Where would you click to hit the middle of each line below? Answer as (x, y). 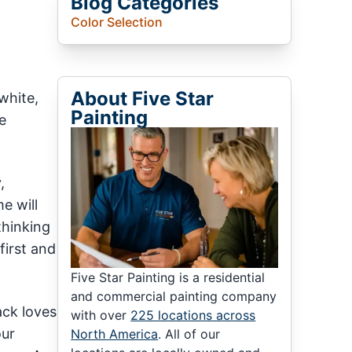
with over (101, 315)
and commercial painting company (174, 296)
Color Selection (117, 22)
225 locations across (193, 315)
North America (115, 334)
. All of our (189, 334)
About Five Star (143, 99)
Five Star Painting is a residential (168, 277)
